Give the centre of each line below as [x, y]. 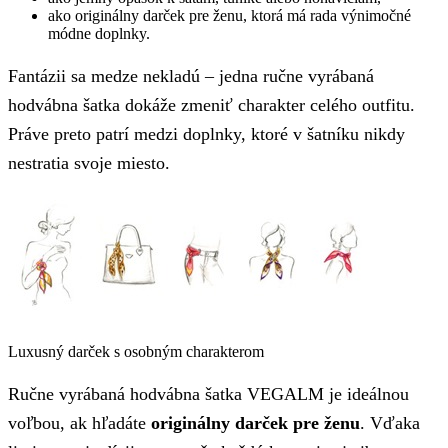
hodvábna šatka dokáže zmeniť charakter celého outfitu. [211, 104]
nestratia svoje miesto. [89, 162]
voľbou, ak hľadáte [79, 422]
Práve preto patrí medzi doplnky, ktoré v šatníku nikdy [206, 133]
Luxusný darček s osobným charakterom [136, 352]
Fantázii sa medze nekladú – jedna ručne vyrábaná [191, 75]
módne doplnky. [99, 34]
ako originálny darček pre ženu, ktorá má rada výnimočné [229, 16]
